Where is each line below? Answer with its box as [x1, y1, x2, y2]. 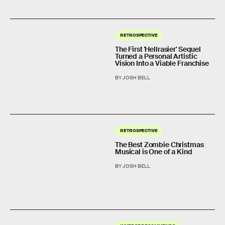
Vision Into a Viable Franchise [115, 58, 209, 68]
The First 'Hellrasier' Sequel [115, 44, 201, 54]
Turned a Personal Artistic [115, 51, 197, 61]
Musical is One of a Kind [115, 147, 192, 156]
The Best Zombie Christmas [115, 140, 204, 149]
